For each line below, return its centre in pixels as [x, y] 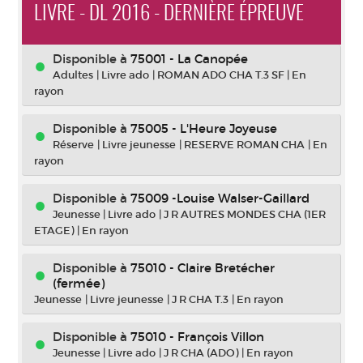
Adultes [73, 75]
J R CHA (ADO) [201, 353]
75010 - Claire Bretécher [203, 268]
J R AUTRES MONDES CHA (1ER [245, 214]
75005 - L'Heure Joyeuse [204, 128]
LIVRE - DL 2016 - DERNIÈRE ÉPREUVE [169, 14]
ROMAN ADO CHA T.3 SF [220, 75]
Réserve [73, 145]
